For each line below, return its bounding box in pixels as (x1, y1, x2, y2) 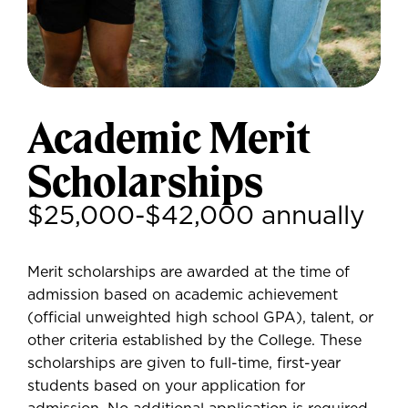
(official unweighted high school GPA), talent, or (27, 311, 373, 325)
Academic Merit (27, 112, 311, 164)
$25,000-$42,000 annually (27, 204, 365, 229)
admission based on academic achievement (27, 288, 338, 302)
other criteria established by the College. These (27, 333, 362, 348)
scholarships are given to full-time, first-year (27, 356, 341, 371)
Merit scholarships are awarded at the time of (27, 265, 350, 280)
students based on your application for (27, 379, 305, 393)
